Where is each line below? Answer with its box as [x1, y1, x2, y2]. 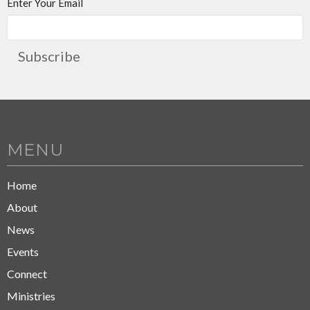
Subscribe [18, 47, 80, 64]
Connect [7, 266, 47, 280]
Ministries [7, 289, 55, 302]
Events [7, 244, 39, 258]
